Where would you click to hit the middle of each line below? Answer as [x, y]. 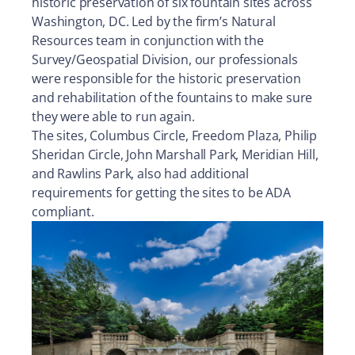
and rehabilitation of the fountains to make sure [172, 97]
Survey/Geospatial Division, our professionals [165, 59]
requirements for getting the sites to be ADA [161, 192]
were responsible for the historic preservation [166, 78]
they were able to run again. [113, 116]
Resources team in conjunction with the [148, 40]
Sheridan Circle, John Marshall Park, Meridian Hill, [175, 154]
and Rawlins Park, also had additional [141, 173]
